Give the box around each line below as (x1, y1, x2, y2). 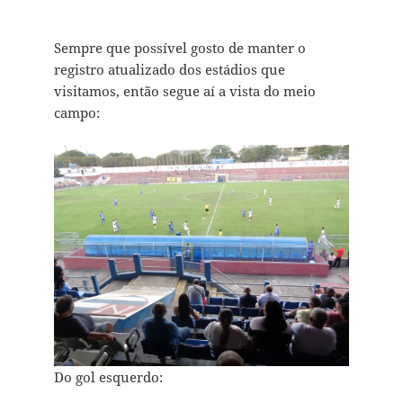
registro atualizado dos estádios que (53, 59, 285, 78)
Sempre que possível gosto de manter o (53, 38, 306, 57)
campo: (53, 103, 100, 121)
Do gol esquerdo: (53, 367, 163, 386)
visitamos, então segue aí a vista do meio (53, 81, 316, 100)
